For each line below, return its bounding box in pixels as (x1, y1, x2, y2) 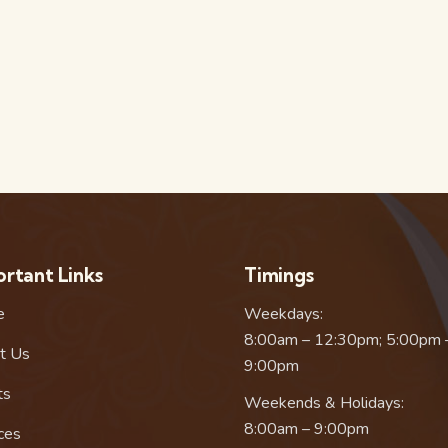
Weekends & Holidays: (244, 392, 404, 415)
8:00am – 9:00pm (244, 418, 369, 441)
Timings (244, 263, 314, 288)
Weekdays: (244, 303, 323, 326)
